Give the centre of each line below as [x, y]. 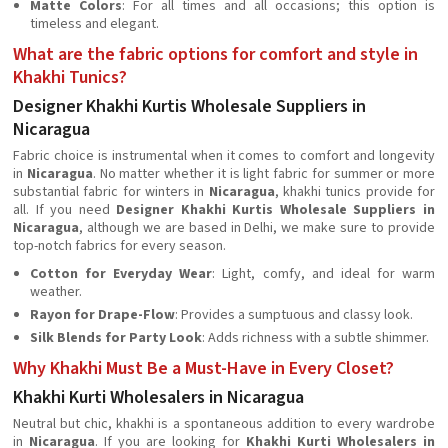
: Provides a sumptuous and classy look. [294, 315]
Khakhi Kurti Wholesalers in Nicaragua [158, 397]
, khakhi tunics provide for [355, 192]
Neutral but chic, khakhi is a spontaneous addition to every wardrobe [224, 424]
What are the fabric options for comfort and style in [215, 54]
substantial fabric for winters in [111, 192]
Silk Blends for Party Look [116, 338]
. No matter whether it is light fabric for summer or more [263, 174]
